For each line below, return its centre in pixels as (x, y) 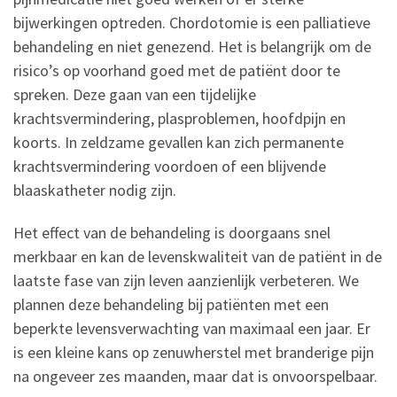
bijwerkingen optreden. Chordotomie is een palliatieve (192, 23)
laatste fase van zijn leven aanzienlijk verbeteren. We (186, 281)
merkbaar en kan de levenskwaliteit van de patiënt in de (198, 257)
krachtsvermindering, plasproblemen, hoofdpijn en (179, 119)
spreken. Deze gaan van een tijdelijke (135, 95)
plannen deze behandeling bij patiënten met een (171, 305)
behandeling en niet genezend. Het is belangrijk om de (192, 47)
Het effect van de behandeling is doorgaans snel (172, 233)
